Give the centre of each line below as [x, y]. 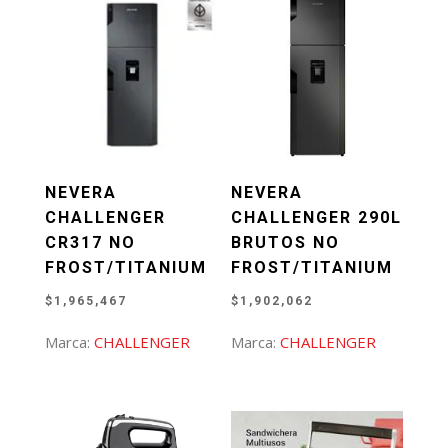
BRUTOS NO [286, 243]
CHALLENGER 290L [317, 218]
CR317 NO [90, 243]
